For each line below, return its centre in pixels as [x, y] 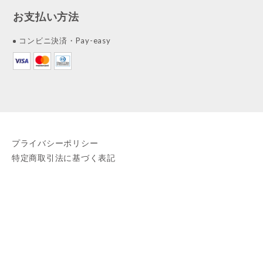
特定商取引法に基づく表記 [63, 158]
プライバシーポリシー [55, 143]
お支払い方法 [46, 17]
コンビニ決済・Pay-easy [65, 41]
